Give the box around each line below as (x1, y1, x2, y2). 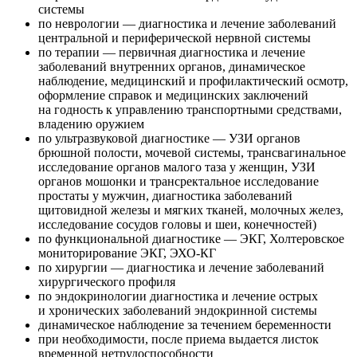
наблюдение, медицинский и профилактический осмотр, (38, 74, 348, 88)
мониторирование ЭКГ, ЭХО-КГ (38, 246, 216, 260)
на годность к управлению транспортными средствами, (38, 103, 342, 116)
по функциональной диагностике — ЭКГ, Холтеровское (38, 232, 344, 245)
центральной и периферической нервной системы (38, 31, 311, 45)
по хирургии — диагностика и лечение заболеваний (38, 261, 324, 274)
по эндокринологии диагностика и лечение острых (38, 289, 318, 303)
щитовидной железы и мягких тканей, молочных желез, (38, 203, 343, 217)
